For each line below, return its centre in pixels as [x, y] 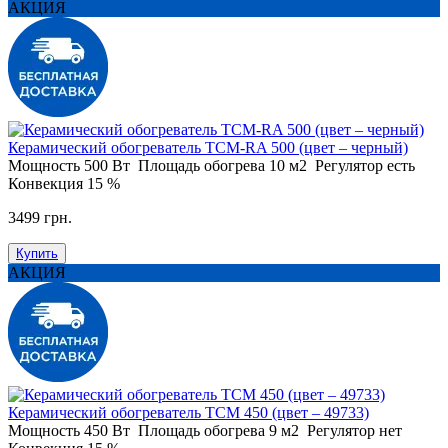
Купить [37, 253]
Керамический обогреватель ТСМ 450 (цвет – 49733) [188, 412]
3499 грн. [40, 217]
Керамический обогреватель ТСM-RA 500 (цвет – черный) [208, 147]
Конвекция [45, 183]
